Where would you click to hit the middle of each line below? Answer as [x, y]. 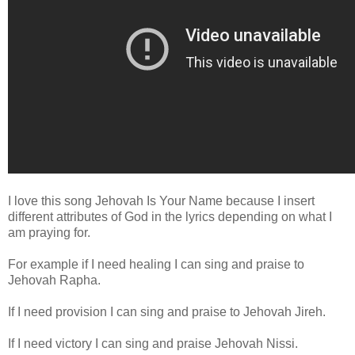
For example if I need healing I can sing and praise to [156, 264]
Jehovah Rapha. [54, 280]
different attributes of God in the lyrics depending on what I [170, 216]
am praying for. [49, 232]
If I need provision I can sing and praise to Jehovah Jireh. [167, 311]
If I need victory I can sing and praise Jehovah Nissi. [153, 343]
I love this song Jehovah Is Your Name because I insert [161, 200]
